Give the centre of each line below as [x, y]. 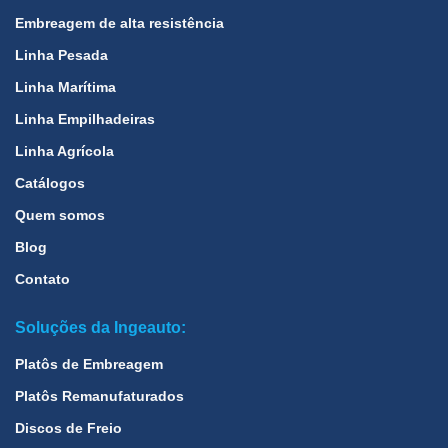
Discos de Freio [68, 428]
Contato [42, 279]
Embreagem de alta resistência [119, 23]
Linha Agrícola [64, 151]
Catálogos [50, 183]
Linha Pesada [61, 55]
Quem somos [60, 215]
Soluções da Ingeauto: [100, 328]
